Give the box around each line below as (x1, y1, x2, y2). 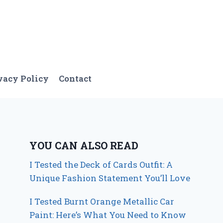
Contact (59, 72, 92, 84)
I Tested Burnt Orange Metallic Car (29, 196, 175, 208)
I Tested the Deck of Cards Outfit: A (29, 159, 173, 171)
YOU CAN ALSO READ (29, 139, 139, 152)
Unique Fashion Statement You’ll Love (29, 172, 191, 184)
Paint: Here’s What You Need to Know (29, 209, 187, 221)
